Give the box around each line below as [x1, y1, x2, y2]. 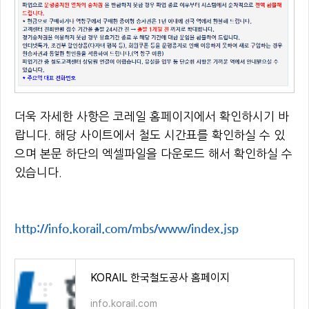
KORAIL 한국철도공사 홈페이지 [90, 271, 230, 284]
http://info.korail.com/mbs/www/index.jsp [14, 221, 239, 235]
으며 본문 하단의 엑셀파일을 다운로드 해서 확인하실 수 [14, 148, 292, 159]
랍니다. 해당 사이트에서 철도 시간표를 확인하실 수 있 [14, 129, 285, 141]
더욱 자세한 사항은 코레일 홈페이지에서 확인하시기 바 [14, 110, 289, 122]
